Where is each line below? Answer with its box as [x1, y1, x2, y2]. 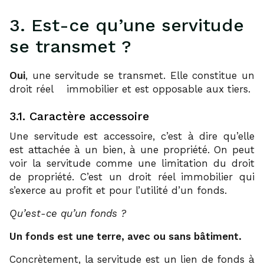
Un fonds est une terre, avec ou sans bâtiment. [9, 230, 242, 242]
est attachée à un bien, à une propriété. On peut [9, 143, 255, 156]
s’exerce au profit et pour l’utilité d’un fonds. [9, 184, 227, 196]
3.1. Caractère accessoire [9, 108, 149, 123]
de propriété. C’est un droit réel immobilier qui [9, 170, 255, 183]
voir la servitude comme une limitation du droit [9, 157, 255, 169]
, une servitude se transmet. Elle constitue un [25, 69, 255, 81]
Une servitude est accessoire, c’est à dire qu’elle [9, 130, 255, 142]
